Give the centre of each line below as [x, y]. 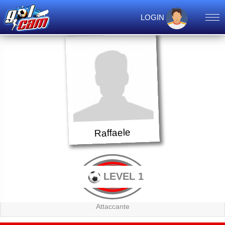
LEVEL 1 [122, 176]
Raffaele [113, 133]
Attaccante [113, 206]
